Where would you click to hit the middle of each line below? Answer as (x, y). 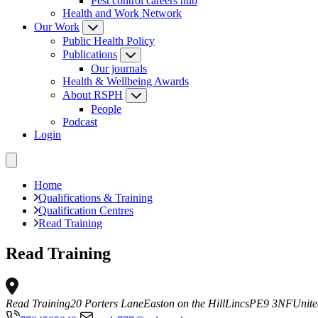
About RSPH (93, 95)
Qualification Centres (86, 210)
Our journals (119, 68)
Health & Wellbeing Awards (126, 81)
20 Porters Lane (107, 303)
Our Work (57, 27)
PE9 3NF (271, 303)
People (106, 109)
